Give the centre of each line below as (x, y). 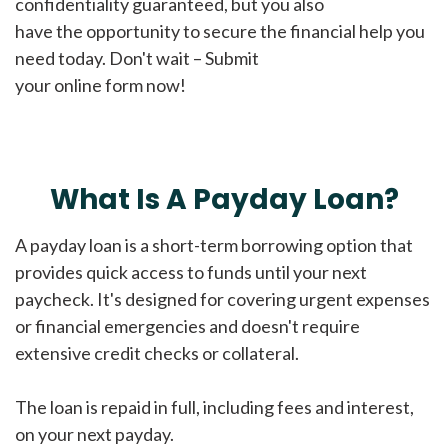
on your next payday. (94, 433)
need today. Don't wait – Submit (137, 58)
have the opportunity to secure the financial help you (220, 31)
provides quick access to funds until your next (191, 271)
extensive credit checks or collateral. (157, 352)
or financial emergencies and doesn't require (187, 325)
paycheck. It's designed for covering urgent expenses (222, 298)
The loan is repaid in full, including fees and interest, (214, 406)
